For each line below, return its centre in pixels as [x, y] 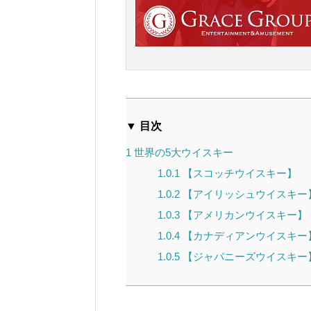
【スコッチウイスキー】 [238, 174]
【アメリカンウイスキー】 [243, 215]
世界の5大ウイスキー [182, 153]
